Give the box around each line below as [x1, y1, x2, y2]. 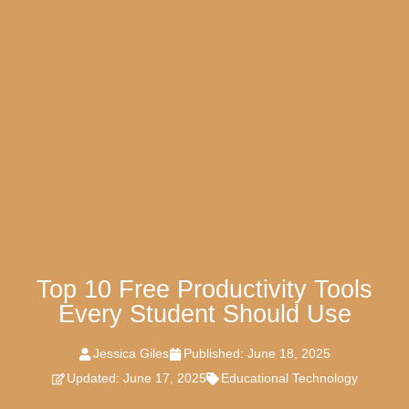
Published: [184, 346, 247, 362]
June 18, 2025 [247, 346, 330, 362]
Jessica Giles [93, 346, 169, 362]
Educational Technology [220, 371, 358, 386]
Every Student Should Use [58, 300, 351, 329]
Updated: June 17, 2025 [66, 371, 206, 386]
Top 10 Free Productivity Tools [37, 276, 372, 304]
